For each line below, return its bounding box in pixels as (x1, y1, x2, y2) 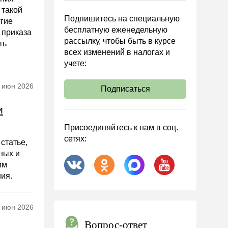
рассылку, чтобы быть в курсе (64, 37, 176, 45)
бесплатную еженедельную (64, 25, 167, 34)
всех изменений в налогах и (64, 48, 170, 56)
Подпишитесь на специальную (64, 14, 180, 23)
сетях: (64, 134, 87, 143)
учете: (64, 59, 87, 68)
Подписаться (100, 84, 150, 93)
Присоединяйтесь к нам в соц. (64, 123, 178, 132)
